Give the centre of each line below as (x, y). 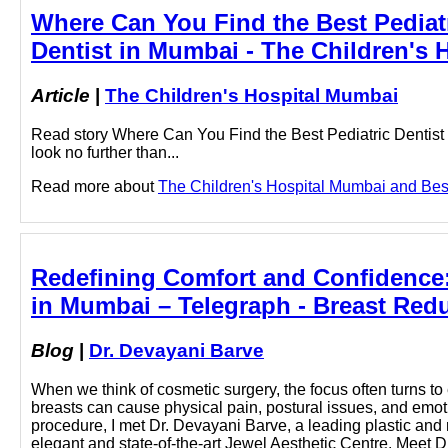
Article (60, 96)
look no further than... (105, 153)
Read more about (94, 187)
